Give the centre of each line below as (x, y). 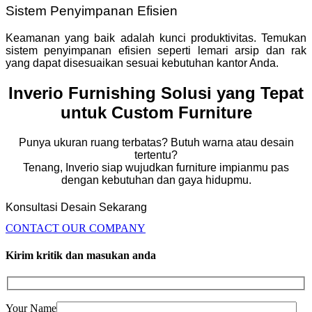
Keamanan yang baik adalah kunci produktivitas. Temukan (156, 38)
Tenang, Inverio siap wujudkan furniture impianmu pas (156, 167)
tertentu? (156, 155)
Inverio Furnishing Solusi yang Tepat (156, 93)
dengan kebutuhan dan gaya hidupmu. (156, 180)
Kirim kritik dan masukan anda (81, 255)
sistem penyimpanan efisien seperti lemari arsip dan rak (156, 51)
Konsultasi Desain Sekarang (76, 208)
